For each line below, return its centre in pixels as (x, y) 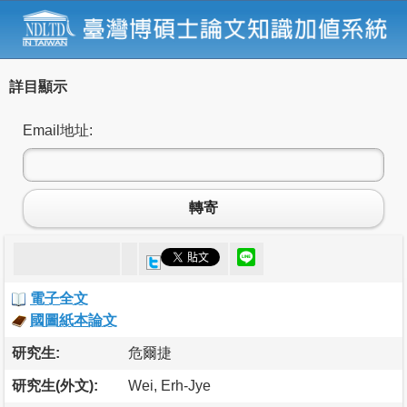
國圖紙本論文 (74, 320)
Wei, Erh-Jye (169, 385)
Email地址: (58, 130)
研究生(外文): (55, 385)
